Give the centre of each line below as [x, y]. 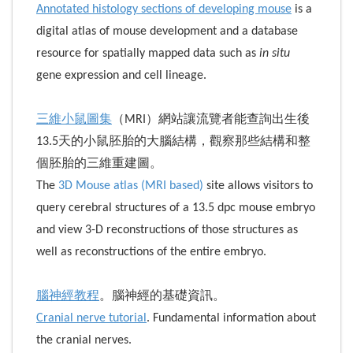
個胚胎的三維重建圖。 [99, 163]
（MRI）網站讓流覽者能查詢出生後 [211, 119]
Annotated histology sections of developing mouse [164, 9]
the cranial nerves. [84, 340]
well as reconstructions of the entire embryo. [151, 252]
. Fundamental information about [231, 318]
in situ [275, 53]
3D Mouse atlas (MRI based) [131, 186]
